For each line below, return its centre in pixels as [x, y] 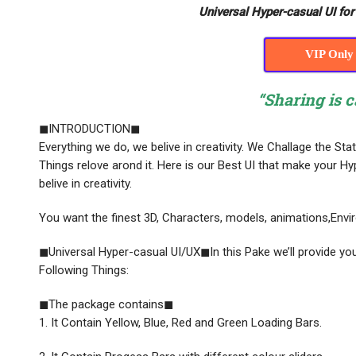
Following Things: [84, 270]
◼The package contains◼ [106, 304]
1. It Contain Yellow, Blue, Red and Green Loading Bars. [181, 322]
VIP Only [329, 54]
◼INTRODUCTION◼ [90, 128]
